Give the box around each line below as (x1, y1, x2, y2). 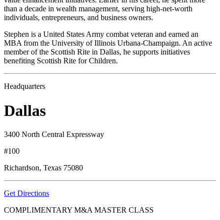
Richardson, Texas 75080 (4, 164, 83, 172)
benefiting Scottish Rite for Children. (4, 56, 118, 65)
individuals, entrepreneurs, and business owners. (4, 13, 153, 22)
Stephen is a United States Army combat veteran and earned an (4, 30, 198, 39)
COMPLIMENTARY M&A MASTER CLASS (4, 206, 154, 214)
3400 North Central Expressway (4, 130, 104, 138)
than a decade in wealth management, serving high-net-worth (4, 4, 192, 13)
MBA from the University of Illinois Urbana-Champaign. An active (4, 39, 212, 48)
